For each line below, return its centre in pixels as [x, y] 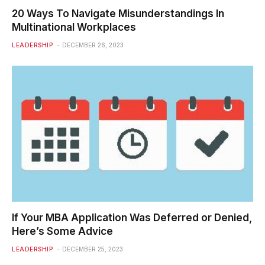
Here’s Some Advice [62, 231]
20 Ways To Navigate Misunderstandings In [118, 14]
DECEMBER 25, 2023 [93, 249]
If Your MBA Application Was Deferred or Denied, [132, 217]
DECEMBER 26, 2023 [93, 45]
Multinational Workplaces [74, 28]
